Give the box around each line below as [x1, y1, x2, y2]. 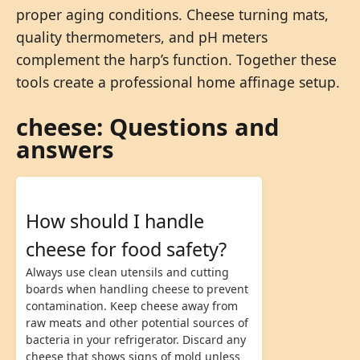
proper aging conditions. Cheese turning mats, [16, 4, 329, 24]
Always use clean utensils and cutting [26, 264, 229, 280]
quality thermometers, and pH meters [16, 27, 268, 47]
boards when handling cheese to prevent [26, 280, 248, 297]
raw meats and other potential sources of [26, 314, 248, 330]
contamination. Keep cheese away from [26, 297, 238, 313]
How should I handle [26, 207, 204, 234]
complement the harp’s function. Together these [16, 49, 337, 69]
